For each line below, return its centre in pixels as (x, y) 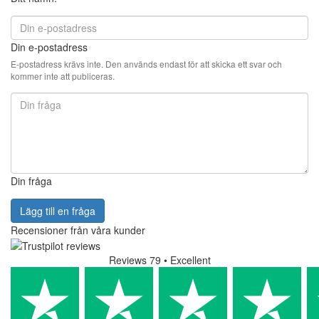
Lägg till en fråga (58, 211)
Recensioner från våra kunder (78, 230)
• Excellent (187, 260)
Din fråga (31, 181)
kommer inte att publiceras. (63, 76)
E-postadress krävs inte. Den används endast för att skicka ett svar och (146, 64)
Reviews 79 (135, 260)
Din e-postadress (49, 47)
